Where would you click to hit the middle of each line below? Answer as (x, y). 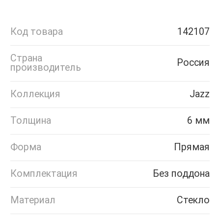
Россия (193, 63)
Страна (26, 58)
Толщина (31, 121)
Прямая (192, 147)
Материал (33, 200)
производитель (46, 68)
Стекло (193, 200)
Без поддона (181, 174)
